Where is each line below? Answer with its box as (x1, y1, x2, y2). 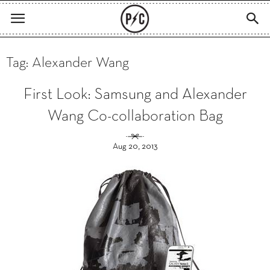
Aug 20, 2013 (112, 143, 158, 151)
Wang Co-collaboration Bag (47, 110, 223, 124)
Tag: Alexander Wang (6, 57, 129, 70)
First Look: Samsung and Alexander (23, 88, 247, 102)
